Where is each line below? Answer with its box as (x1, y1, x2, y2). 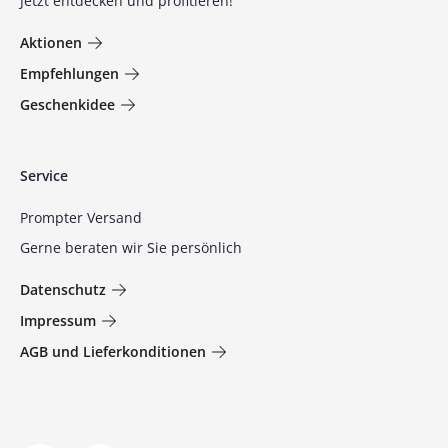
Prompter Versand (20, 208, 142, 228)
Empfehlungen (20, 64, 119, 84)
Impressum (20, 311, 96, 331)
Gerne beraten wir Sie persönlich (20, 238, 242, 258)
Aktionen (20, 33, 82, 53)
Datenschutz (20, 280, 106, 300)
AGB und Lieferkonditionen (20, 342, 206, 362)
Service (20, 166, 68, 186)
